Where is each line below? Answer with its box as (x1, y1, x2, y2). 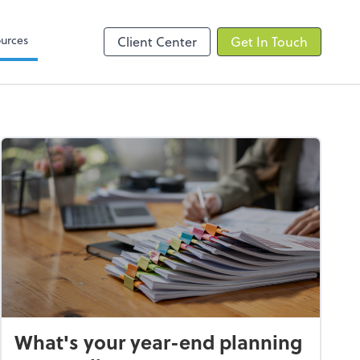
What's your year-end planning (14, 327, 302, 356)
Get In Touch (231, 31, 308, 51)
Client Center (117, 31, 197, 51)
